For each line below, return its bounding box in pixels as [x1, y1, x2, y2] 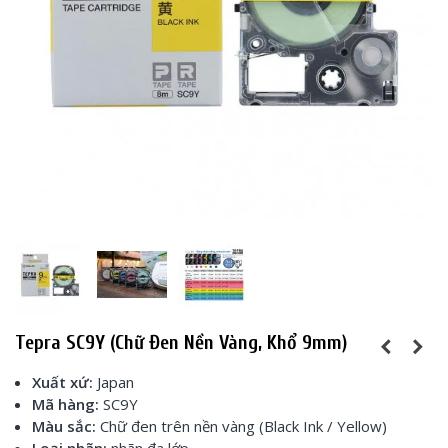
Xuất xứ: [32, 371, 97, 392]
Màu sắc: [32, 415, 96, 436]
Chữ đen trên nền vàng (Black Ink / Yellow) [96, 415, 387, 436]
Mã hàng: [32, 393, 99, 414]
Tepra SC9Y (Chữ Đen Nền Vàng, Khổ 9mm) [15, 330, 347, 354]
